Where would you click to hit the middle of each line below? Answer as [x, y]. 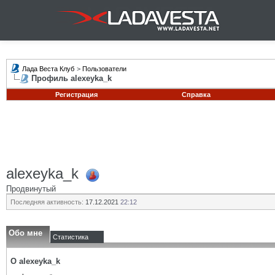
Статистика [71, 237]
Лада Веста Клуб [48, 69]
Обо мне [25, 233]
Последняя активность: [47, 202]
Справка [196, 95]
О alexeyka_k [35, 261]
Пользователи [104, 69]
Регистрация [76, 95]
